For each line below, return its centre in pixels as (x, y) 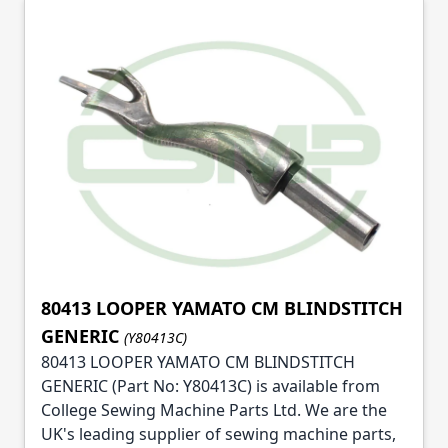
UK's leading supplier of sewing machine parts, (218, 433)
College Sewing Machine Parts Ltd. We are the (214, 409)
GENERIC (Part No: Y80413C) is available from (210, 385)
